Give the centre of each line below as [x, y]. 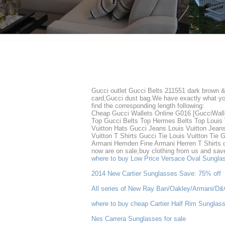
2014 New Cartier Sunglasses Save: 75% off [156, 174]
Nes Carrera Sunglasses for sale [139, 219]
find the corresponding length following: [148, 106]
